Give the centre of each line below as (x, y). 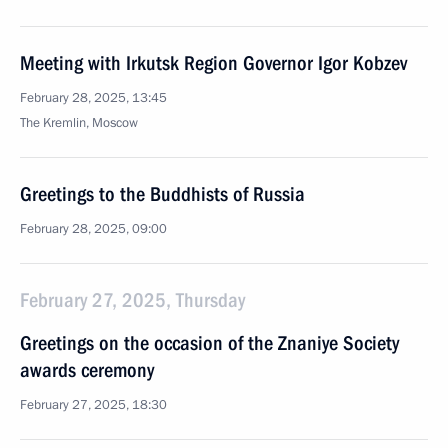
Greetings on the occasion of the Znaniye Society (209, 343)
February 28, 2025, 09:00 (93, 229)
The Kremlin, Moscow (79, 123)
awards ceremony (87, 370)
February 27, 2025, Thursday (132, 300)
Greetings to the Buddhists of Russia (162, 194)
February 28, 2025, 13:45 (93, 98)
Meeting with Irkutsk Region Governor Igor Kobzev (213, 63)
